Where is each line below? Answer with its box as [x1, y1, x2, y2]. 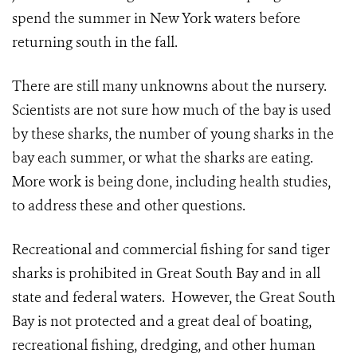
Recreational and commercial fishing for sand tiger [12, 240, 330, 260]
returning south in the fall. [12, 33, 178, 53]
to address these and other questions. [12, 196, 249, 216]
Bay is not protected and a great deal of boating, [12, 312, 312, 331]
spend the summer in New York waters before [12, 9, 300, 29]
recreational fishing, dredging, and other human [12, 335, 316, 355]
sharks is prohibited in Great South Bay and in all [12, 264, 320, 284]
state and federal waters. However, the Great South [12, 288, 335, 308]
